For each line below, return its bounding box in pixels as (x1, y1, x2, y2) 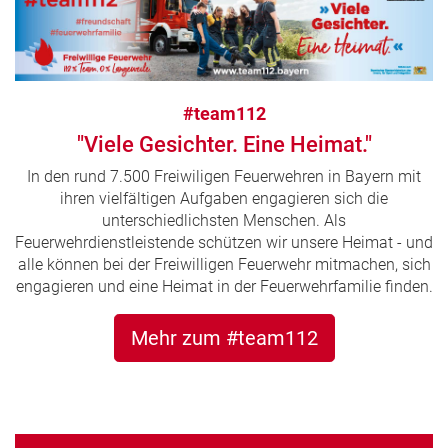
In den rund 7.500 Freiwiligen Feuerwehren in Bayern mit (27, 166, 421, 186)
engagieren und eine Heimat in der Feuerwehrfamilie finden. (15, 276, 433, 296)
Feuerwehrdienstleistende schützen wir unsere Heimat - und (15, 232, 433, 252)
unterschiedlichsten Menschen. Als (102, 210, 346, 230)
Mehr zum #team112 (130, 325, 318, 350)
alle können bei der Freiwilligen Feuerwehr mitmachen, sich (17, 254, 431, 274)
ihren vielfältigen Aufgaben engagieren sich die (60, 188, 388, 208)
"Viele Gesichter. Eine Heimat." (76, 131, 372, 157)
